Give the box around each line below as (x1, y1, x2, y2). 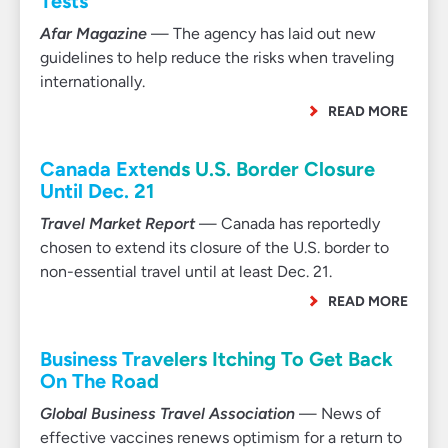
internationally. (40, 72, 145, 91)
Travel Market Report (40, 214, 195, 233)
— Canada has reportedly (195, 214, 380, 233)
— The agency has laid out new (147, 24, 376, 43)
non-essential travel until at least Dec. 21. (40, 262, 332, 281)
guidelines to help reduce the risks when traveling (40, 48, 394, 67)
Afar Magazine (40, 24, 147, 43)
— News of (295, 404, 381, 423)
